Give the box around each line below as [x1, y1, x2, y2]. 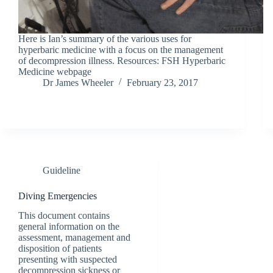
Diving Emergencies [18, 190, 97, 201]
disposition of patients [18, 243, 102, 254]
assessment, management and [18, 232, 130, 243]
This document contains [18, 210, 110, 221]
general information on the [18, 221, 119, 232]
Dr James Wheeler [43, 77, 113, 88]
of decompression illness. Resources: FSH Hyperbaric [18, 55, 225, 66]
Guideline [43, 165, 80, 175]
